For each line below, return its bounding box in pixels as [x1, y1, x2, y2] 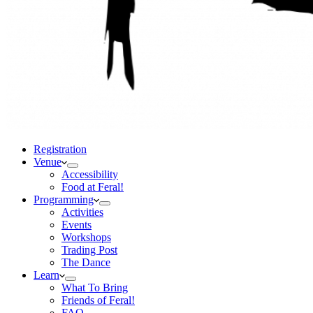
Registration [34, 143, 87, 155]
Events [61, 219, 92, 231]
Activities [61, 206, 103, 218]
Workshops [61, 231, 111, 243]
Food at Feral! [61, 181, 124, 193]
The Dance [61, 256, 110, 268]
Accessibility [61, 168, 118, 180]
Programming [34, 194, 94, 205]
